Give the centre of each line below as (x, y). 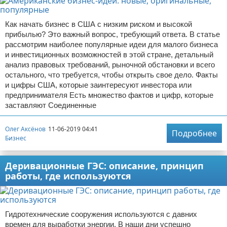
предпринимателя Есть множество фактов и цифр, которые (109, 95)
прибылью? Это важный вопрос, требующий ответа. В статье (112, 34)
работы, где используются (68, 176)
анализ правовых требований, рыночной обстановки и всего (110, 65)
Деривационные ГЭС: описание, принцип (104, 166)
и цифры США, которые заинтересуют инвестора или (98, 85)
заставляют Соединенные (51, 105)
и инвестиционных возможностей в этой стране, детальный (109, 55)
